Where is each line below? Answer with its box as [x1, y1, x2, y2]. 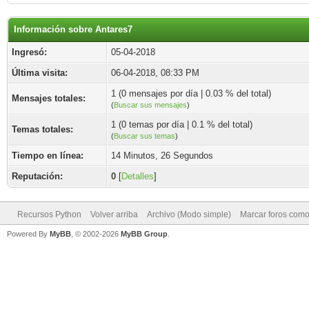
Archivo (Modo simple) [147, 210, 231, 219]
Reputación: [12, 171, 63, 181]
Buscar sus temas [114, 132, 175, 140]
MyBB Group [121, 230, 168, 238]
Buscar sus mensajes [114, 101, 187, 109]
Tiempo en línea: [12, 150, 83, 161]
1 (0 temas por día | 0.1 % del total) [111, 119, 252, 130]
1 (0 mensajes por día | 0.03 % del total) [111, 88, 271, 99]
